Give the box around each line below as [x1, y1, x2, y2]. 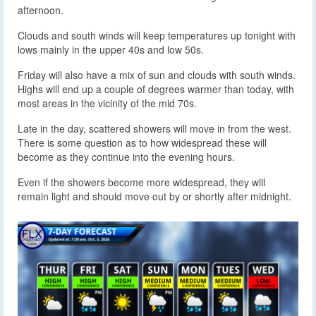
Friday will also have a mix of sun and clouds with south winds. [18, 68, 296, 83]
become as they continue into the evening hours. [18, 150, 235, 164]
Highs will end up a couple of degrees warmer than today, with [18, 82, 294, 97]
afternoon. [18, 3, 63, 18]
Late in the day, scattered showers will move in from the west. [18, 121, 291, 136]
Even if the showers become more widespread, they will [18, 175, 265, 190]
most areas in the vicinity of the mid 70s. [18, 96, 197, 111]
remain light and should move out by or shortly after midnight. [18, 189, 291, 204]
